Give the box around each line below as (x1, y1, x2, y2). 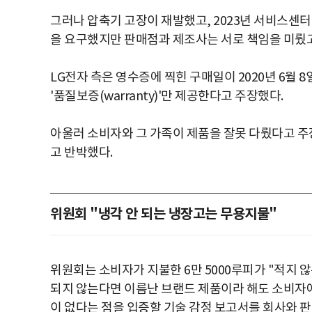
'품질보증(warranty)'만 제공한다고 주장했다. (50, 88, 283, 104)
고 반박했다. (50, 145, 113, 160)
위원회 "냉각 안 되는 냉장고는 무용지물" (50, 205, 277, 223)
